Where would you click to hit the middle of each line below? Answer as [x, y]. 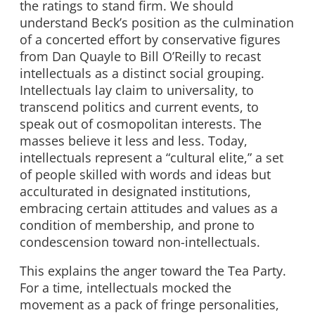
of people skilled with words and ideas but [145, 174]
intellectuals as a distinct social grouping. [142, 73]
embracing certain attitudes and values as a [149, 208]
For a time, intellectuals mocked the [126, 288]
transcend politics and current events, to [139, 107]
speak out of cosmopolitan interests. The [141, 123]
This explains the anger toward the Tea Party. [153, 271]
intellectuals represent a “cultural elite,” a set [152, 157]
